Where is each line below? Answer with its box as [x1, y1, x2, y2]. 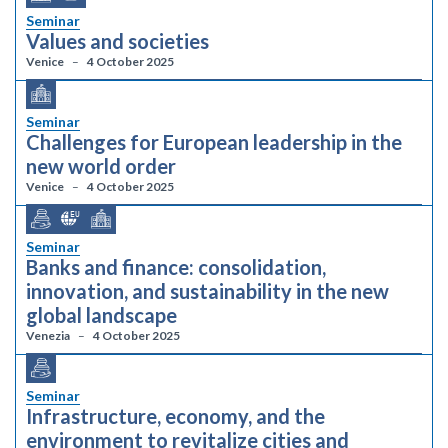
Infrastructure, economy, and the [26, 404, 325, 428]
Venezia [26, 328, 70, 343]
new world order [26, 154, 176, 178]
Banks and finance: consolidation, [26, 255, 326, 279]
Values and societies [26, 29, 209, 53]
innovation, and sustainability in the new [26, 279, 389, 303]
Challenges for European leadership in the [26, 130, 402, 154]
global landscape [26, 303, 177, 327]
